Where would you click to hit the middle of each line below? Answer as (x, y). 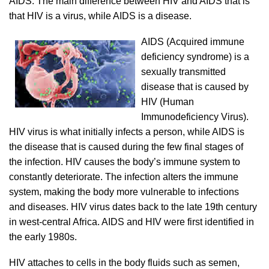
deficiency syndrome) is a (195, 57)
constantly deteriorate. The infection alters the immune (124, 177)
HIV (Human (168, 102)
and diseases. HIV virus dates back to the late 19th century (133, 207)
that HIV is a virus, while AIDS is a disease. (100, 16)
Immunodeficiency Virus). (195, 117)
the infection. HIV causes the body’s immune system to (125, 162)
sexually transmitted (183, 72)
